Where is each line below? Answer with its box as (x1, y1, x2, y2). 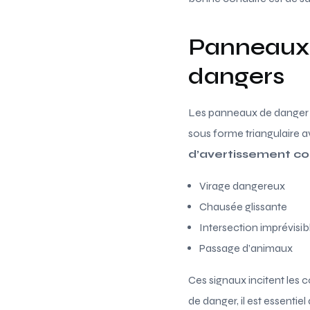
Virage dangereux (199, 179, 285, 192)
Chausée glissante (199, 199, 287, 213)
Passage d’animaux (199, 241, 293, 255)
